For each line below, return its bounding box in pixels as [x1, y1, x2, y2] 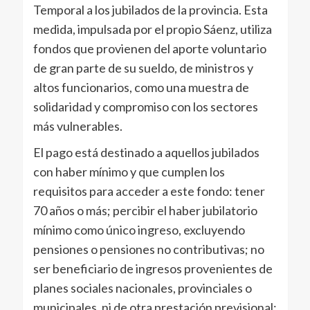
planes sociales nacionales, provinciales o [33, 280, 252, 296]
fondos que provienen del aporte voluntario [33, 41, 266, 57]
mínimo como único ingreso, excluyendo [33, 222, 245, 238]
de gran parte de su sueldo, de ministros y [33, 60, 253, 76]
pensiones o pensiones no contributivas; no [33, 241, 264, 257]
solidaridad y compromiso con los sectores [33, 99, 258, 115]
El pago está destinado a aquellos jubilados [33, 145, 259, 161]
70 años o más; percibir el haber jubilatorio [33, 203, 257, 219]
